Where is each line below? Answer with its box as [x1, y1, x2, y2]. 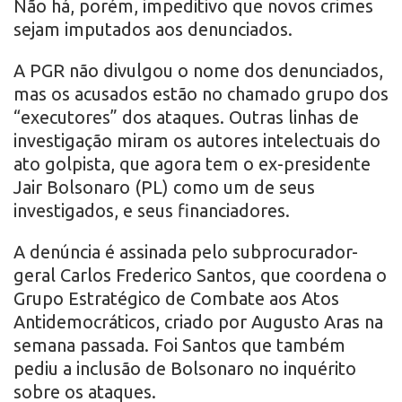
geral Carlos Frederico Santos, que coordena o [13, 265, 387, 286]
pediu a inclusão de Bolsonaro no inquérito [13, 358, 356, 380]
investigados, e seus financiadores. [13, 200, 290, 222]
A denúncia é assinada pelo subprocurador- [13, 241, 358, 263]
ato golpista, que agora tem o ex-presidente [13, 153, 371, 175]
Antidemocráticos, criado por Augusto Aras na [13, 311, 383, 333]
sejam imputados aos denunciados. [13, 19, 293, 40]
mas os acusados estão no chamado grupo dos [13, 83, 389, 105]
